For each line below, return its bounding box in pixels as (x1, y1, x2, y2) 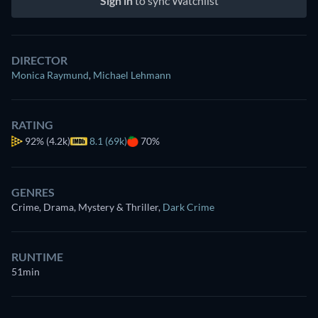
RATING (11, 117, 53, 131)
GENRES (11, 185, 55, 199)
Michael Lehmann (93, 68, 171, 81)
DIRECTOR (11, 53, 67, 67)
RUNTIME (11, 249, 63, 263)
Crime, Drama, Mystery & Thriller (11, 200, 158, 213)
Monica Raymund (11, 68, 89, 81)
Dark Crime (163, 200, 214, 213)
